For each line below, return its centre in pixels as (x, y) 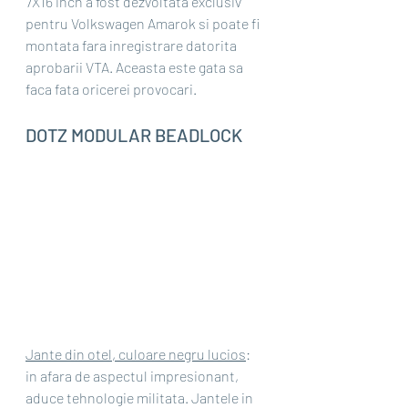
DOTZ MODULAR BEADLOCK (134, 134)
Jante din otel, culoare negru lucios (136, 354)
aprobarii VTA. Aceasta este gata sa (136, 66)
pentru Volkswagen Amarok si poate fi (144, 23)
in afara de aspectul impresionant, (133, 376)
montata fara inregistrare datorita (133, 45)
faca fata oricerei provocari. (111, 88)
